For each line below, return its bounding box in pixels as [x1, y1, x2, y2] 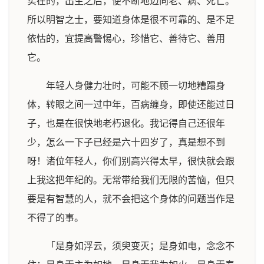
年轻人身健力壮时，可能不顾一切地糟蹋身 [46, 81, 225, 91]
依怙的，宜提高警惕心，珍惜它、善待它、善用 [27, 34, 225, 44]
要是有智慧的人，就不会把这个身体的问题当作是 [27, 194, 235, 204]
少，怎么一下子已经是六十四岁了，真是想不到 [27, 137, 225, 147]
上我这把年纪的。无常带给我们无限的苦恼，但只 [27, 175, 235, 185]
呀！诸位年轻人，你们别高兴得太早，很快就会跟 [27, 156, 235, 166]
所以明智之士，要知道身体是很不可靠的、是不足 [27, 15, 235, 25]
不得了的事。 [27, 213, 84, 223]
